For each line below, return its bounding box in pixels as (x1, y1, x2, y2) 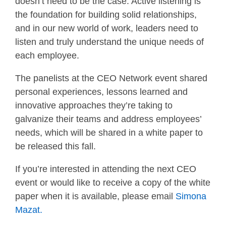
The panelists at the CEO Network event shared (15, 73, 207, 84)
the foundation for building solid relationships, (15, 10, 197, 20)
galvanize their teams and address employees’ (15, 114, 201, 125)
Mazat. (15, 205, 42, 215)
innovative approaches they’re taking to (15, 100, 173, 111)
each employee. (15, 50, 79, 61)
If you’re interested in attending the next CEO (15, 164, 196, 175)
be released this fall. (15, 141, 98, 152)
